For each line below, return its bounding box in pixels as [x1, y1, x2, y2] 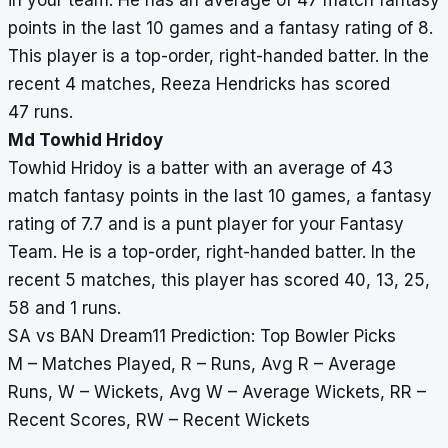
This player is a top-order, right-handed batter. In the [8, 46, 429, 67]
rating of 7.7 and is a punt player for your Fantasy [8, 214, 404, 235]
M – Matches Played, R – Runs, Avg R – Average [8, 354, 396, 375]
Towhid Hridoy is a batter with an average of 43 [8, 158, 393, 179]
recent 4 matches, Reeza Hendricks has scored [8, 74, 390, 95]
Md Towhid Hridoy [8, 130, 163, 151]
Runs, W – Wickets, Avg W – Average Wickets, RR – [8, 382, 426, 403]
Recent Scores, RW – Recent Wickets [8, 410, 310, 431]
